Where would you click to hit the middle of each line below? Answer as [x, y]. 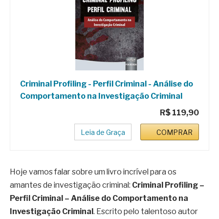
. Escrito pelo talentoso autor [146, 211]
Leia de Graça [103, 132]
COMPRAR [175, 132]
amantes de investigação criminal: [71, 185]
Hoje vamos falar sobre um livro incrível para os [93, 172]
